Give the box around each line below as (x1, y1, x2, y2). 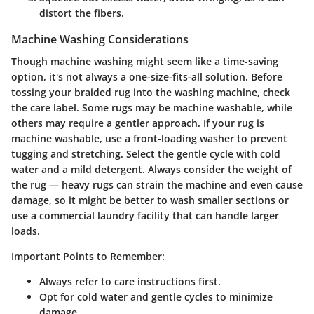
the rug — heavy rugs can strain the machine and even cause (11, 178, 303, 192)
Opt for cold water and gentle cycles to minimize (39, 290, 273, 304)
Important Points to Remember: (11, 250, 165, 264)
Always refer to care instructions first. (39, 275, 221, 289)
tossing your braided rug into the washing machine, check (11, 86, 290, 100)
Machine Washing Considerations (11, 32, 189, 48)
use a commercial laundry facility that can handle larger (11, 209, 279, 223)
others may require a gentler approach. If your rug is (11, 116, 264, 130)
